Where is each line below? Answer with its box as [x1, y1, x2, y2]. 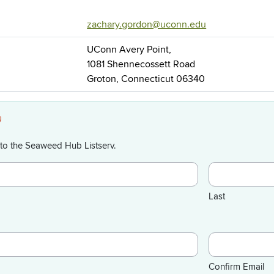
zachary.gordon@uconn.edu [87, 18, 207, 31]
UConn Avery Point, [87, 43, 172, 56]
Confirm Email [209, 261, 264, 273]
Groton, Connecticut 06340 [87, 73, 206, 86]
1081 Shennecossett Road [87, 58, 196, 71]
